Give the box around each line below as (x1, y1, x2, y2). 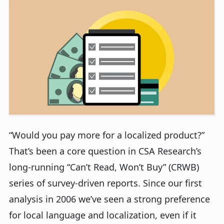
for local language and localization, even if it (9, 209, 196, 221)
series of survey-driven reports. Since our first (9, 177, 202, 189)
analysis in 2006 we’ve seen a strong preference (9, 193, 210, 205)
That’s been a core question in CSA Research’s (9, 145, 201, 157)
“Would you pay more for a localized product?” (9, 129, 204, 141)
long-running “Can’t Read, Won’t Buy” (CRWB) (9, 161, 199, 173)
